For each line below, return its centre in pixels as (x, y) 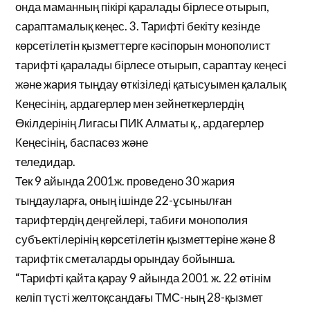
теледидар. (46, 162)
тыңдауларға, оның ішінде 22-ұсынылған (124, 200)
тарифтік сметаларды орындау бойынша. (126, 258)
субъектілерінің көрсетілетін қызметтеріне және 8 (146, 239)
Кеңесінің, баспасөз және (82, 142)
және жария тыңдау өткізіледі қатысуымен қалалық (151, 84)
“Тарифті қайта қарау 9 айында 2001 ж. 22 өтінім (144, 278)
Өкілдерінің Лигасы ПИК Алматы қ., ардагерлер (140, 123)
